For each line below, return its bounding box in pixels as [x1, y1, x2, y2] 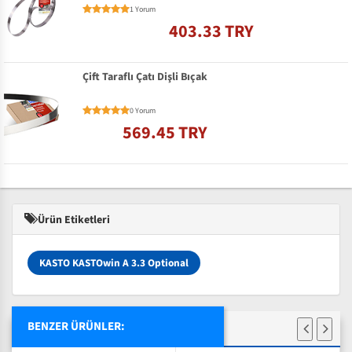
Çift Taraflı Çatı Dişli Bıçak [82, 69, 207, 86]
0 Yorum [130, 104, 156, 116]
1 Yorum [130, 4, 156, 16]
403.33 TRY [169, 19, 254, 45]
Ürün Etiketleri [35, 211, 110, 228]
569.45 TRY [123, 119, 207, 145]
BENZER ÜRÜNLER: [27, 317, 125, 335]
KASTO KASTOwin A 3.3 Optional [39, 255, 189, 270]
